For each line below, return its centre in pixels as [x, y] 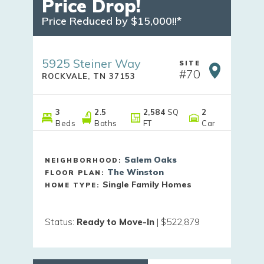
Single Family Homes [147, 184]
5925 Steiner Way [91, 63]
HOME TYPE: [74, 185]
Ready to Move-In [115, 222]
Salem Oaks [151, 159]
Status [59, 222]
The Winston [136, 172]
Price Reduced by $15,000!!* [112, 21]
